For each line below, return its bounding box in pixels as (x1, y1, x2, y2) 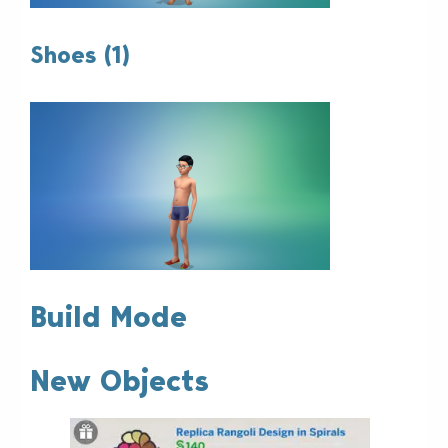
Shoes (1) (30, 41, 130, 70)
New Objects (30, 363, 209, 400)
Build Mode (30, 299, 187, 336)
